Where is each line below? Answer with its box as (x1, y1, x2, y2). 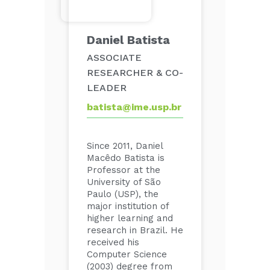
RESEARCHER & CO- (87, 67, 183, 78)
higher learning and (87, 213, 173, 224)
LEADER (87, 82, 127, 93)
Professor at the (87, 165, 160, 175)
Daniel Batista (87, 33, 170, 47)
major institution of (87, 201, 169, 212)
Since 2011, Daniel (87, 140, 163, 151)
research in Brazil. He (87, 225, 183, 236)
